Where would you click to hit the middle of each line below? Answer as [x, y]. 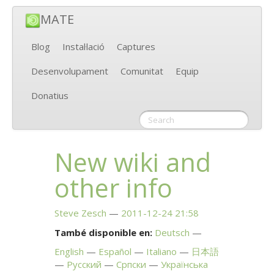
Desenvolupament [70, 71]
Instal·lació [83, 47]
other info [114, 187]
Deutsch [172, 233]
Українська [185, 265]
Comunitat [142, 71]
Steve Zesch [81, 213]
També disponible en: [104, 233]
